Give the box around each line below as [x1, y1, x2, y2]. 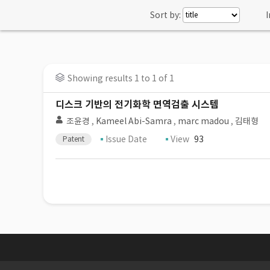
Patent [63, 134, 84, 143]
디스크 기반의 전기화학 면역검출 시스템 [55, 98, 219, 111]
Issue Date [105, 134, 147, 145]
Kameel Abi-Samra [96, 116, 172, 127]
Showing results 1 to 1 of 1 [67, 73, 174, 84]
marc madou [178, 116, 229, 127]
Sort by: [150, 10, 181, 20]
